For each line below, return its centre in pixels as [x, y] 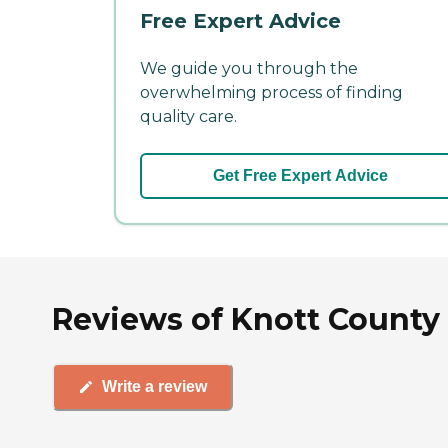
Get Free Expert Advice [300, 175]
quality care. [188, 116]
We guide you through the [249, 68]
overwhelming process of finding [271, 92]
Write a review [154, 387]
